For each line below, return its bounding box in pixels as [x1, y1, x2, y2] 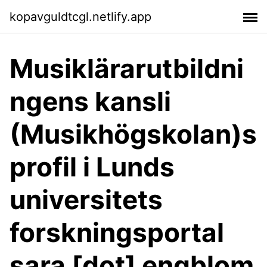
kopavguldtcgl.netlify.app [10, 9, 151, 24]
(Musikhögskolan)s [10, 118, 257, 150]
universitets [10, 184, 163, 216]
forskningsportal [10, 216, 224, 249]
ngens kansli [10, 85, 171, 117]
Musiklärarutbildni [10, 52, 244, 85]
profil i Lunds [10, 151, 175, 183]
